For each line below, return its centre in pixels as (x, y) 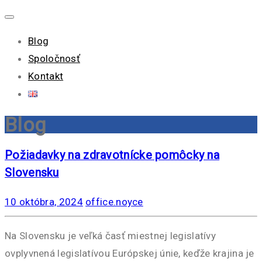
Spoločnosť (54, 58)
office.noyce (114, 202)
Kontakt (46, 76)
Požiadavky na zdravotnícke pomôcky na (112, 155)
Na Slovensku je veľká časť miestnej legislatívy (111, 235)
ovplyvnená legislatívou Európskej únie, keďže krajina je (130, 253)
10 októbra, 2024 (44, 202)
